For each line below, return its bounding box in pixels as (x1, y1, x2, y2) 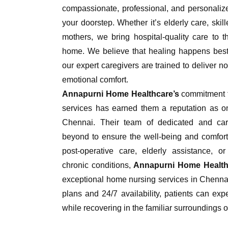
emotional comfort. (62, 75, 128, 84)
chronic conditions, (62, 161, 134, 169)
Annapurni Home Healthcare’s (62, 90, 179, 98)
